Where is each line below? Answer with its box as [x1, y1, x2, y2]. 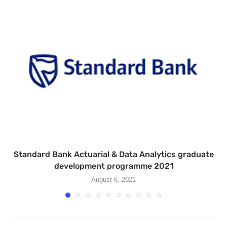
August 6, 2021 [91, 176, 136, 184]
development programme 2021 [54, 161, 173, 171]
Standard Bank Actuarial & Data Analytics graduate [13, 149, 214, 160]
